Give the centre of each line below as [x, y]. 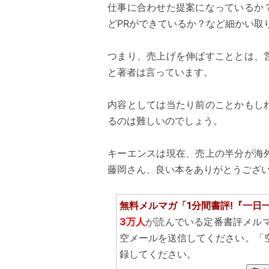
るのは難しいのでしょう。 [165, 120]
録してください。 [158, 254]
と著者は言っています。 [161, 72]
